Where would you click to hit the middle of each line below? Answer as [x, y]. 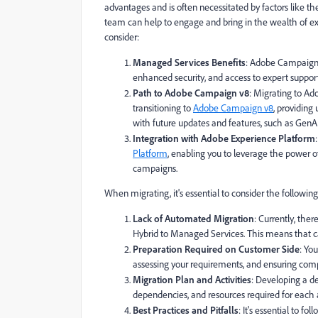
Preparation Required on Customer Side [216, 249]
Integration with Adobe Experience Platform [224, 138]
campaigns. [155, 169]
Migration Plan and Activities [192, 280]
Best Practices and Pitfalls [186, 310]
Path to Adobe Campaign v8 [191, 93]
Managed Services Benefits [189, 62]
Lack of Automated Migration [193, 219]
